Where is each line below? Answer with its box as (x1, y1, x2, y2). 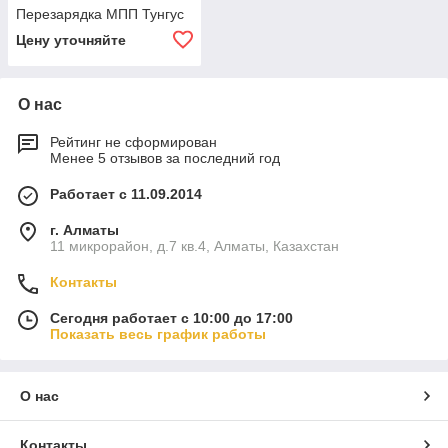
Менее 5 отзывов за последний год (50, 150, 280, 167)
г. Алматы (50, 222, 119, 239)
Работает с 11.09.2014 (50, 186, 202, 203)
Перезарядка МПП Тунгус (16, 6, 184, 23)
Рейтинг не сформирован (50, 134, 217, 151)
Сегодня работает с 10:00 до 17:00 (50, 310, 293, 327)
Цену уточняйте (16, 32, 126, 49)
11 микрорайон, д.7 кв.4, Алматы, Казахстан (50, 238, 339, 255)
